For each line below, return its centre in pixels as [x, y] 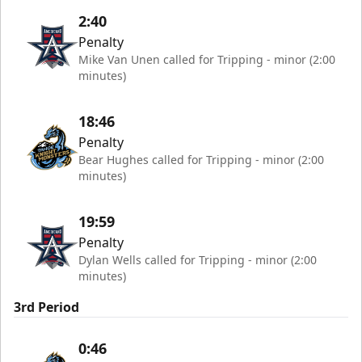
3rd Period [46, 307]
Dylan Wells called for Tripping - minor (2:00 [198, 260]
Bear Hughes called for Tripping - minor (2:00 [201, 160]
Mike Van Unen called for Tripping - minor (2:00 [207, 60]
